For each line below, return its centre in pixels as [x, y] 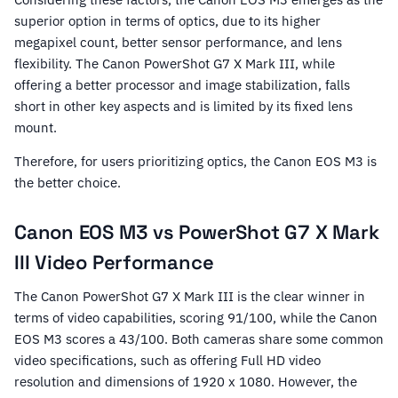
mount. [36, 128]
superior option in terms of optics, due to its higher [167, 21]
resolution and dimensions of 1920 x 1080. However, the [186, 382]
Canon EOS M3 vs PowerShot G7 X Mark [197, 232]
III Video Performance [114, 263]
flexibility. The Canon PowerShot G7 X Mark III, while [175, 64]
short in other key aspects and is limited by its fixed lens [183, 107]
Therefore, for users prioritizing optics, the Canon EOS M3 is [195, 162]
